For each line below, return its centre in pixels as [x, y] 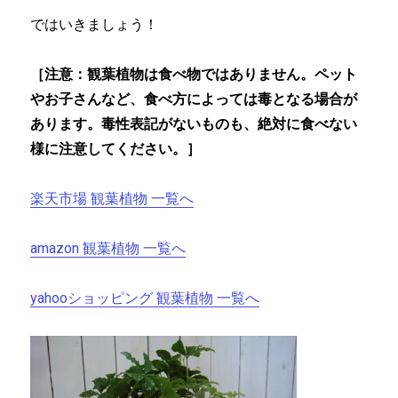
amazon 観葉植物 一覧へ [108, 249]
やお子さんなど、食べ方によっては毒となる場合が [194, 99]
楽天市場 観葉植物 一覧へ [112, 199]
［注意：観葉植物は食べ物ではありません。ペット [194, 75]
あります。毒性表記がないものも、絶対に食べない [194, 124]
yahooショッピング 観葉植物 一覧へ [145, 298]
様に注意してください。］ [116, 149]
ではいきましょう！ [95, 25]
